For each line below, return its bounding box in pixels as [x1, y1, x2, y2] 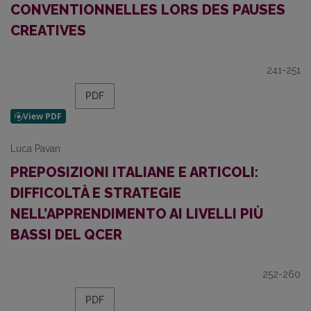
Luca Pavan [10, 143, 60, 154]
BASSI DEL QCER [10, 226, 122, 243]
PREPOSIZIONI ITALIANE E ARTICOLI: [10, 164, 258, 180]
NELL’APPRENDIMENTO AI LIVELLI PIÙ [10, 205, 263, 222]
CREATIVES [10, 22, 86, 39]
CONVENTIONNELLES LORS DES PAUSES [10, 1, 285, 18]
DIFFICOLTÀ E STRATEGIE [10, 185, 181, 201]
